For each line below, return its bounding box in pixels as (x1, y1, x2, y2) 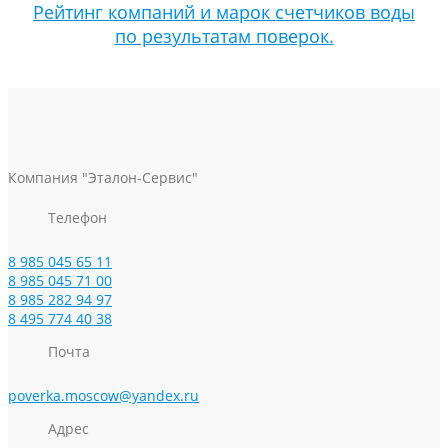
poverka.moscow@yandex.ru (8, 386, 199, 405)
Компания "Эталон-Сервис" (8, 168, 198, 187)
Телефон (48, 208, 107, 227)
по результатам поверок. (114, 24, 334, 48)
